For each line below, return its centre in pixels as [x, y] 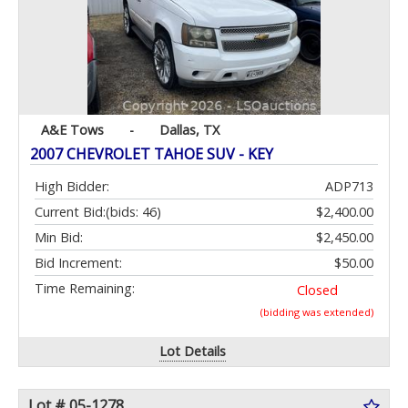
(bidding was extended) [317, 312]
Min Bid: [59, 238]
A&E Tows [72, 130]
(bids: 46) [133, 212]
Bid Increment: [78, 263]
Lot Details [193, 352]
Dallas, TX [189, 130]
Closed [317, 291]
